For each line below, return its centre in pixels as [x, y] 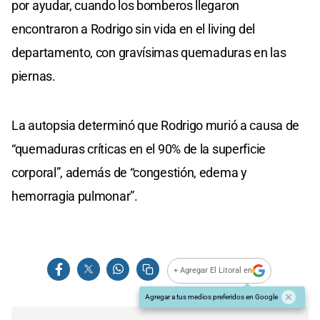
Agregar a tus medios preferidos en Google [211, 296]
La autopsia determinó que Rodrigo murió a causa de [156, 125]
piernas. [34, 76]
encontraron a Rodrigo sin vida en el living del [133, 29]
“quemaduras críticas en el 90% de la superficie [139, 149]
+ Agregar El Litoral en [213, 271]
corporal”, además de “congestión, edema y [129, 172]
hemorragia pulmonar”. [75, 196]
